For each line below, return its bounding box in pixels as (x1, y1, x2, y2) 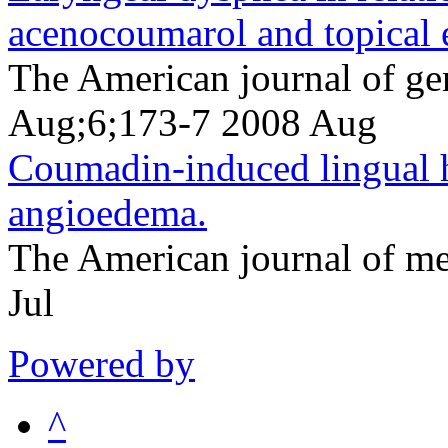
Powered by (8, 341, 195, 385)
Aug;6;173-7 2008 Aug (8, 100, 377, 144)
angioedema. (8, 190, 207, 234)
